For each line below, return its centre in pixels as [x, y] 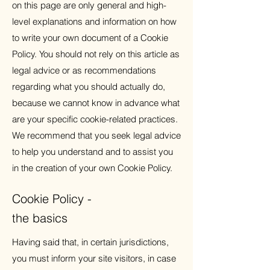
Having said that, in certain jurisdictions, [90, 242]
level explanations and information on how [94, 21]
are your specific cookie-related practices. [95, 119]
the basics [40, 218]
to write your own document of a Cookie [90, 38]
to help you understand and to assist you [93, 152]
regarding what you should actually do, [89, 86]
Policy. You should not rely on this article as [96, 54]
